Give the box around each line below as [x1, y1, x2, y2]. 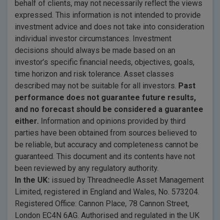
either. [15, 116, 39, 126]
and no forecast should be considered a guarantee [15, 105, 203, 114]
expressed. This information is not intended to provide [15, 10, 201, 20]
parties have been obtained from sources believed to [15, 128, 197, 137]
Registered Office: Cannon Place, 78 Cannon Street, [15, 199, 189, 208]
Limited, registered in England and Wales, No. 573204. [15, 187, 199, 196]
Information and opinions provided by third [39, 116, 186, 126]
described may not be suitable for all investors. [15, 81, 178, 90]
